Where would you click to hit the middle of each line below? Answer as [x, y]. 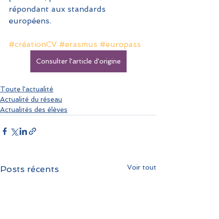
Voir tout [142, 167]
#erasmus [78, 44]
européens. [30, 21]
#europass [120, 44]
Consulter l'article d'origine [78, 61]
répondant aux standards [58, 9]
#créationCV [33, 44]
